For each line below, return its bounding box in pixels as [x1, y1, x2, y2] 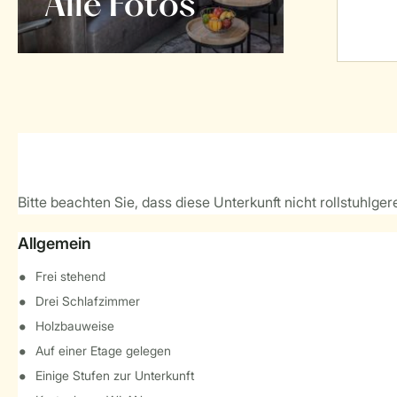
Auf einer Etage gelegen [35, 343, 171, 358]
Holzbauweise [35, 318, 114, 333]
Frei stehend [35, 269, 105, 284]
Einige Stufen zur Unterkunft [35, 368, 194, 383]
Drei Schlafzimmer [35, 293, 140, 308]
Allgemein [18, 234, 91, 253]
